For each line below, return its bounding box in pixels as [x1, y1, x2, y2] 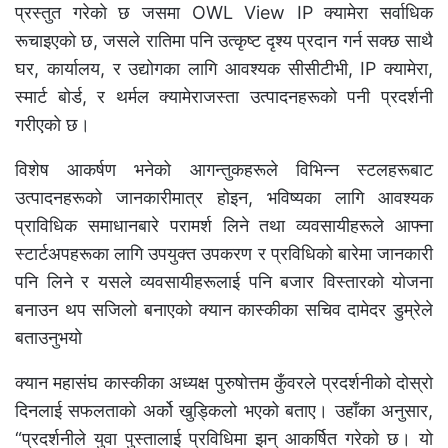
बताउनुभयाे [15, 326, 82, 348]
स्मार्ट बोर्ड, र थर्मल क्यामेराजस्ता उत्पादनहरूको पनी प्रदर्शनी [15, 85, 433, 107]
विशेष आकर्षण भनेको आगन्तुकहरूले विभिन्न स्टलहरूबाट [15, 158, 433, 180]
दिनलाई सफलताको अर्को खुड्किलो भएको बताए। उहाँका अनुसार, [15, 399, 433, 421]
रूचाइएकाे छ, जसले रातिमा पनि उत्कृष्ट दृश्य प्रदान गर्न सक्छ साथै [15, 29, 433, 51]
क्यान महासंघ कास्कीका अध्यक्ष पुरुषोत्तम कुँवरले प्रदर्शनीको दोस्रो [15, 371, 433, 393]
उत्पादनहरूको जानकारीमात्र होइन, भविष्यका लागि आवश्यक [15, 186, 433, 208]
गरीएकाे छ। [15, 113, 90, 135]
